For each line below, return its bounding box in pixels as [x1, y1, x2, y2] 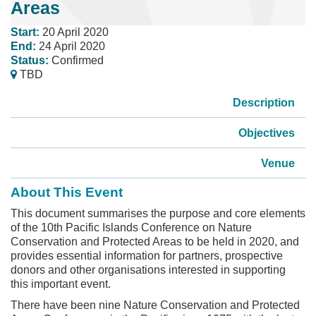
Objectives [238, 126, 295, 139]
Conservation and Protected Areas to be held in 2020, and [11, 235, 299, 248]
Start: [11, 25, 42, 38]
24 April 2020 [39, 39, 105, 52]
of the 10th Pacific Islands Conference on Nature [11, 221, 252, 233]
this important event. [11, 277, 111, 290]
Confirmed [51, 54, 104, 66]
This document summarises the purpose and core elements [11, 207, 305, 219]
